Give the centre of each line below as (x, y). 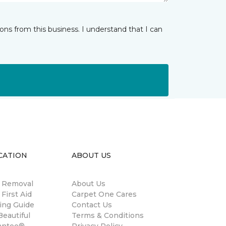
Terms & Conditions (108, 216)
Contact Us (92, 205)
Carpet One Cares (104, 194)
